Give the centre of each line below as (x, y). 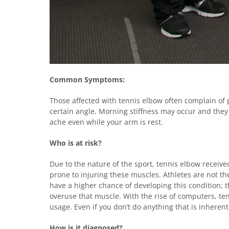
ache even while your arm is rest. (106, 122)
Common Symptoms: (87, 80)
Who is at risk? (76, 143)
